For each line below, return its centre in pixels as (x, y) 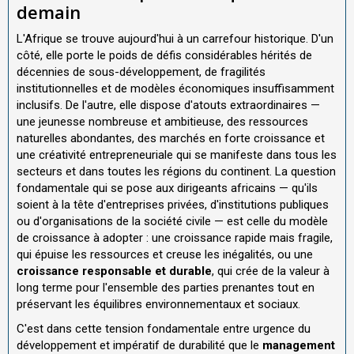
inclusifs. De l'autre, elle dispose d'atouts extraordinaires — (168, 105)
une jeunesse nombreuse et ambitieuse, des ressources (162, 121)
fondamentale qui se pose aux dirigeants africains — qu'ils (167, 188)
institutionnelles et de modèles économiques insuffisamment (175, 88)
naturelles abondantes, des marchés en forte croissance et (171, 138)
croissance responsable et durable (114, 271)
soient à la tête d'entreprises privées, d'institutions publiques (173, 204)
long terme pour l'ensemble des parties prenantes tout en (166, 287)
